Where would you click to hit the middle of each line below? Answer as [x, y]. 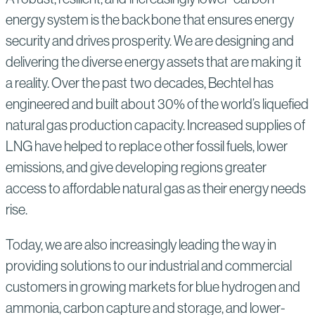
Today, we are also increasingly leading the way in [141, 244]
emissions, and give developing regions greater [136, 167]
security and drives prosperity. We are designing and [150, 40]
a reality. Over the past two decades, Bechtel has [140, 83]
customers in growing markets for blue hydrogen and [153, 287]
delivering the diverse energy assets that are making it [154, 62]
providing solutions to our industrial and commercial [149, 265]
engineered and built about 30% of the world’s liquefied [157, 104]
